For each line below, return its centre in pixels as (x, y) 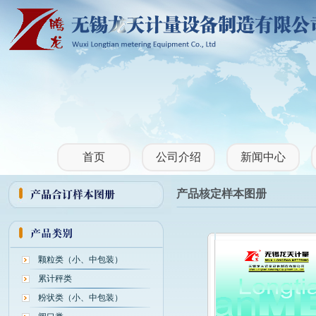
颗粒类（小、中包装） (79, 260)
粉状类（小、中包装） (79, 298)
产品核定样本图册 (221, 194)
